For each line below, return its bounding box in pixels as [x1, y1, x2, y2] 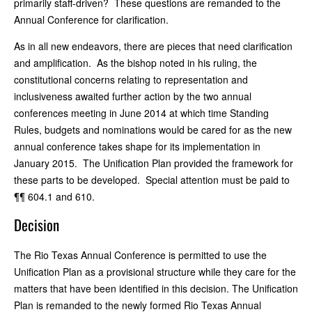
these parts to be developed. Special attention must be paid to [14, 172, 290, 187]
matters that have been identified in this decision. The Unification [14, 281, 298, 295]
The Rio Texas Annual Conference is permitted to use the [14, 247, 267, 262]
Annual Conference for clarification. [14, 12, 174, 26]
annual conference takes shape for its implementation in [14, 139, 260, 153]
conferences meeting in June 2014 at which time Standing [14, 105, 269, 120]
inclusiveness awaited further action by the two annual [14, 88, 251, 103]
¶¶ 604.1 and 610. [14, 189, 95, 203]
